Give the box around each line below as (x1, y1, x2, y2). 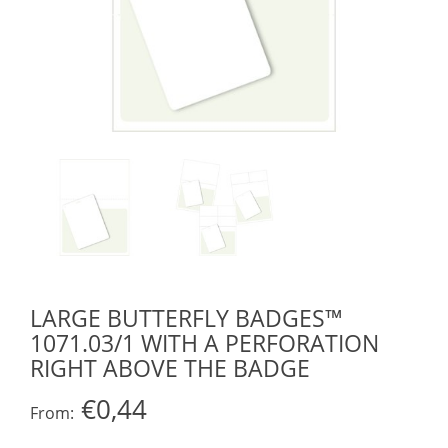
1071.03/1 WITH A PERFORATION (30, 327, 379, 360)
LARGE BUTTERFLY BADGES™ (30, 302, 343, 335)
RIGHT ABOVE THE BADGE (30, 352, 310, 385)
